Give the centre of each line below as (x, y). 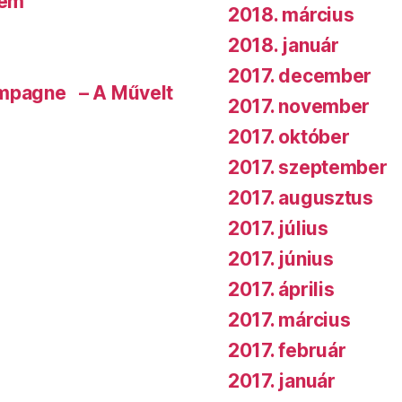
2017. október (289, 136)
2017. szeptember (308, 167)
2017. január (282, 380)
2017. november (299, 106)
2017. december (300, 75)
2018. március (291, 14)
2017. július (278, 228)
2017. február (287, 350)
